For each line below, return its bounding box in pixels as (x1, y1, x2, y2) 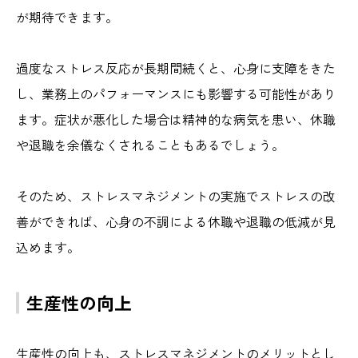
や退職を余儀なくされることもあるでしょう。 (16, 135, 284, 155)
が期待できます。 (16, 7, 118, 27)
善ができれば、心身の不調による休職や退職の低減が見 (16, 212, 336, 232)
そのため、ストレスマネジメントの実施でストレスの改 (16, 186, 336, 206)
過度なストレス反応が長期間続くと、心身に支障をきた (16, 58, 336, 78)
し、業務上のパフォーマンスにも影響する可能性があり (16, 84, 336, 104)
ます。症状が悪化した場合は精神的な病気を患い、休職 (16, 109, 336, 129)
